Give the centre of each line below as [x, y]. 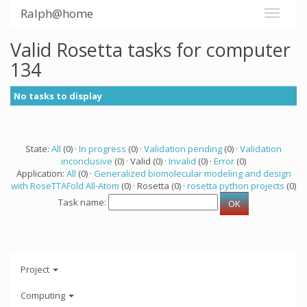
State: [38, 149]
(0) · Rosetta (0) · [153, 186]
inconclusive [87, 161]
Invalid [182, 161]
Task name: [83, 202]
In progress [102, 149]
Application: [41, 173]
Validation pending [183, 149]
